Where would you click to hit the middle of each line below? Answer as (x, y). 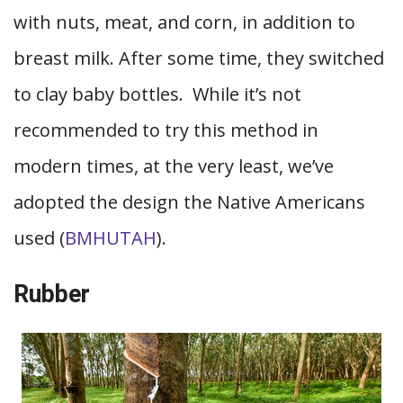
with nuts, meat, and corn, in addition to (184, 22)
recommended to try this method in (166, 130)
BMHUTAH (111, 238)
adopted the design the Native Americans (189, 202)
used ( (39, 238)
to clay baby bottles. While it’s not (157, 94)
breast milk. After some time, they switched (199, 58)
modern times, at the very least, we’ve (174, 166)
